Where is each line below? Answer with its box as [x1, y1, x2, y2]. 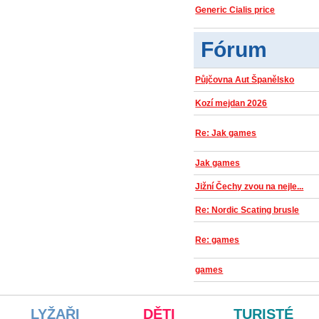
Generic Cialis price [195, 5, 276, 15]
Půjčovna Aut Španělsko [195, 75, 295, 85]
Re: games [195, 235, 240, 245]
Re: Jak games [195, 128, 257, 138]
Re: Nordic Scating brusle [195, 205, 300, 215]
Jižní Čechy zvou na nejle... [195, 182, 304, 192]
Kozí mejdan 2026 [195, 98, 268, 108]
